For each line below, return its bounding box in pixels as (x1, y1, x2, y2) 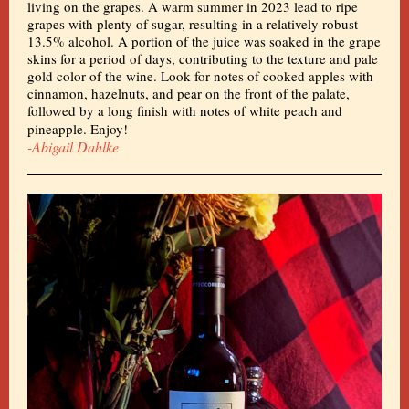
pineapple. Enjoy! (27, 120, 128, 138)
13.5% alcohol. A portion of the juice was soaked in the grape (27, 32, 381, 50)
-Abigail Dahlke (27, 137, 119, 156)
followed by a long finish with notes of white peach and (27, 101, 342, 120)
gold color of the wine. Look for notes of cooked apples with (27, 67, 373, 85)
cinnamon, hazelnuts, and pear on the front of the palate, (27, 84, 350, 102)
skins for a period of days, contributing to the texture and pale (27, 49, 378, 68)
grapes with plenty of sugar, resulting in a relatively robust (27, 15, 358, 33)
